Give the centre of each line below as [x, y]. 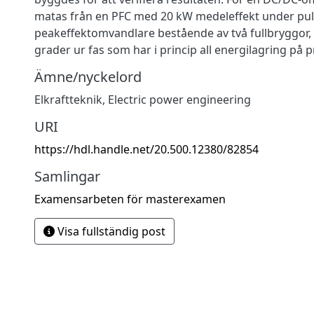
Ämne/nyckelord [88, 76]
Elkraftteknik [68, 99]
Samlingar [67, 176]
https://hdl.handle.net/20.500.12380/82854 [146, 149]
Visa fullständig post [110, 231]
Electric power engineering [179, 99]
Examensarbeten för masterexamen [130, 199]
